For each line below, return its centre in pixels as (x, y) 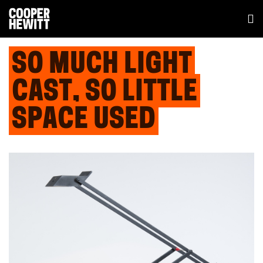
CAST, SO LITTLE (104, 93)
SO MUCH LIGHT (102, 66)
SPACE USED (84, 121)
